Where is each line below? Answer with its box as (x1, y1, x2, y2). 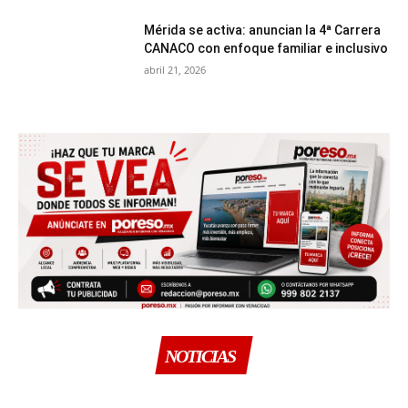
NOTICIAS (165, 346, 235, 367)
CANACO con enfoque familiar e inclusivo (144, 41, 389, 56)
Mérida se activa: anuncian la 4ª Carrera (144, 23, 382, 37)
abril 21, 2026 (144, 63, 207, 76)
